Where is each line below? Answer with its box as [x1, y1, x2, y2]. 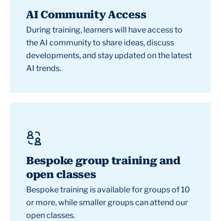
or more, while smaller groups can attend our [26, 198, 188, 207]
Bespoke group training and [26, 155, 181, 167]
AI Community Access [26, 9, 147, 21]
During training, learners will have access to [26, 25, 183, 35]
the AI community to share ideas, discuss [26, 38, 174, 47]
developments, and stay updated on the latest [26, 51, 192, 60]
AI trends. [26, 64, 61, 73]
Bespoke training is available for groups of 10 [26, 185, 190, 194]
